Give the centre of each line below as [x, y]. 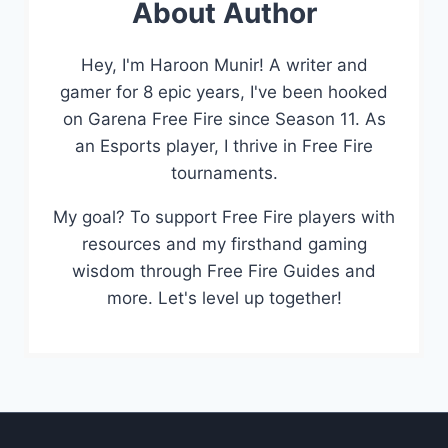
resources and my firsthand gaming [224, 244]
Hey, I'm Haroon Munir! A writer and [224, 65]
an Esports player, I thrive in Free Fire [224, 146]
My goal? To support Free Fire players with [224, 217]
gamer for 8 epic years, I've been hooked [224, 92]
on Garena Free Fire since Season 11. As [224, 119]
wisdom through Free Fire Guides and [224, 271]
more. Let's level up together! [224, 298]
